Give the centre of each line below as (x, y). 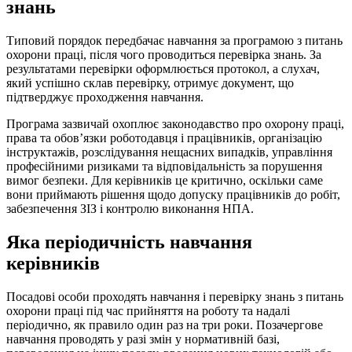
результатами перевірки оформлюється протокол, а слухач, (163, 69)
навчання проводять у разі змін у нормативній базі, (143, 339)
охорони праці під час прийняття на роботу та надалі (148, 311)
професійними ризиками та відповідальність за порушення (164, 167)
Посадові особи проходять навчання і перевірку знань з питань (175, 297)
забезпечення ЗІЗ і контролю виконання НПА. (130, 209)
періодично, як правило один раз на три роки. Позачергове (165, 325)
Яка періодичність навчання (129, 242)
